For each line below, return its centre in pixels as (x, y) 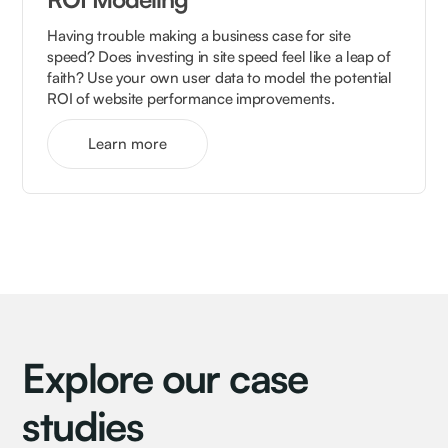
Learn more (128, 143)
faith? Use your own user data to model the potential (219, 77)
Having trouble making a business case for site (199, 35)
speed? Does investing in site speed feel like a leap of (219, 56)
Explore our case (165, 377)
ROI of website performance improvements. (191, 98)
